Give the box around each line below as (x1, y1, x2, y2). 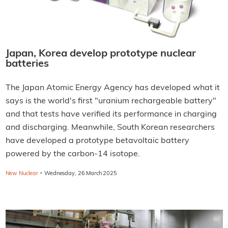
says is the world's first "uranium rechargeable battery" (5, 97, 216, 106)
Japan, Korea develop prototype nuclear (5, 49, 196, 60)
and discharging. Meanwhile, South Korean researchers (5, 124, 215, 132)
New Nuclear (5, 171, 39, 177)
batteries (5, 59, 49, 70)
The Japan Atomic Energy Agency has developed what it (5, 84, 220, 93)
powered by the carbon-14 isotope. (5, 150, 140, 159)
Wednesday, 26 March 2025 (44, 171, 117, 177)
